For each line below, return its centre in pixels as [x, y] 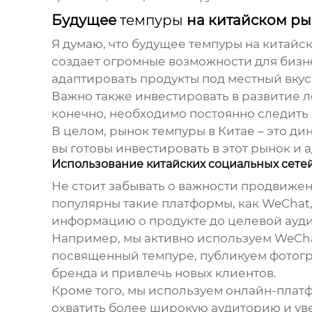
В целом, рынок [101, 131]
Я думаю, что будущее [120, 44]
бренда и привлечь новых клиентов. [164, 273]
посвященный [96, 256]
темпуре [168, 256]
